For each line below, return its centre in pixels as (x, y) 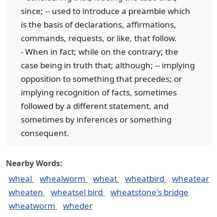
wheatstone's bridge (149, 192)
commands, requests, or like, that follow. (99, 38)
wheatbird (146, 178)
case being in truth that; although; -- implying (108, 65)
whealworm (63, 178)
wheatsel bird (78, 192)
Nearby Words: (34, 163)
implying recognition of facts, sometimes (99, 92)
